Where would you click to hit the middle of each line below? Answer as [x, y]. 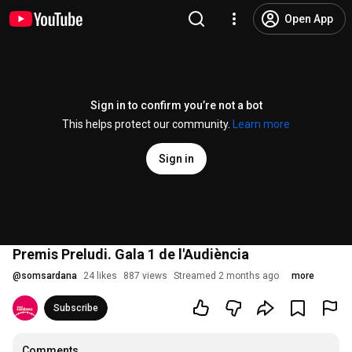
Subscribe [76, 308]
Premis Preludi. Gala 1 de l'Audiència [131, 254]
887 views [145, 276]
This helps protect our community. [147, 124]
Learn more [261, 124]
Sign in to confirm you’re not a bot [176, 105]
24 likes [100, 276]
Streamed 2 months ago [226, 276]
